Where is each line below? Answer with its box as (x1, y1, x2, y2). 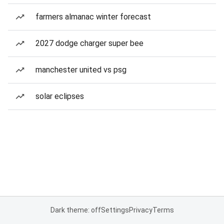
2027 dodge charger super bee (35, 38, 143, 48)
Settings (100, 206, 129, 214)
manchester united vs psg (35, 65, 126, 74)
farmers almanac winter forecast (35, 12, 151, 21)
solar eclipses (35, 91, 84, 101)
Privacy (128, 206, 152, 214)
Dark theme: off (50, 206, 101, 214)
